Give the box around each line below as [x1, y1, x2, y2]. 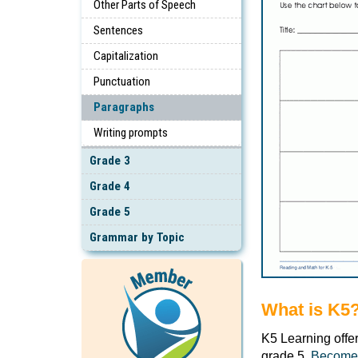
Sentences [93, 22, 143, 38]
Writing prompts [93, 125, 168, 140]
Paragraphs [93, 99, 154, 114]
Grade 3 [89, 153, 130, 168]
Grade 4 [89, 178, 130, 193]
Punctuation [93, 74, 150, 89]
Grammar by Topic [89, 229, 185, 245]
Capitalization [93, 48, 158, 63]
